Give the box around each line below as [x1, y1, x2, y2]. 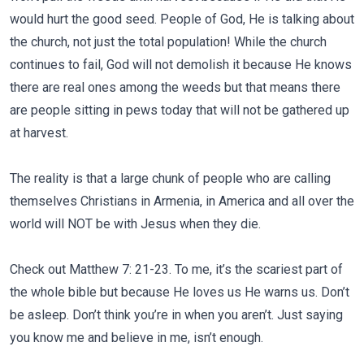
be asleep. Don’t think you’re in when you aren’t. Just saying [10, 307, 343, 323]
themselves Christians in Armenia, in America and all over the [10, 193, 354, 209]
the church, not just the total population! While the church [10, 34, 327, 50]
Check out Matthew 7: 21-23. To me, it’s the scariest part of [10, 262, 343, 277]
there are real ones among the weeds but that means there [10, 80, 340, 95]
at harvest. [10, 125, 68, 141]
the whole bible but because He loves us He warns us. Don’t [10, 284, 349, 300]
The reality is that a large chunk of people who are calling [10, 171, 331, 186]
